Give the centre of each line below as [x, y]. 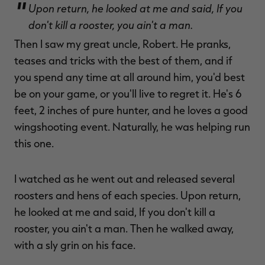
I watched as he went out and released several [125, 179]
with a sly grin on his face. [75, 245]
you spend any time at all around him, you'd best [130, 77]
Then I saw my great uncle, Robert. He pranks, [122, 44]
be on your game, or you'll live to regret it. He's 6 [128, 93]
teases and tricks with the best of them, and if [123, 60]
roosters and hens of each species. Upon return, [127, 195]
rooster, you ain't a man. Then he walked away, [124, 228]
